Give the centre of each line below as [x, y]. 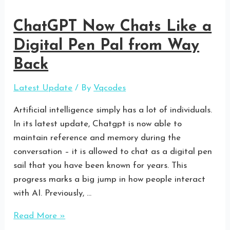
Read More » [40, 216]
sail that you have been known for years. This [100, 166]
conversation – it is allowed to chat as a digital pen [113, 152]
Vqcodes [110, 88]
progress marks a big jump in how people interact [110, 180]
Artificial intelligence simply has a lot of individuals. [113, 110]
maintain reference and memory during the [97, 138]
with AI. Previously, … [53, 194]
